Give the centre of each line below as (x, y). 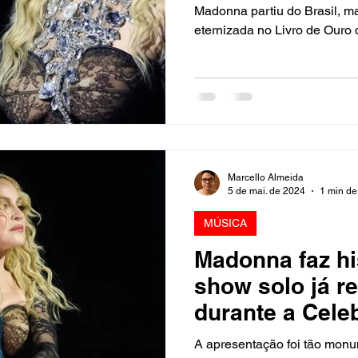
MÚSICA (225, 223)
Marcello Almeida (266, 177)
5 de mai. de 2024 (267, 191)
